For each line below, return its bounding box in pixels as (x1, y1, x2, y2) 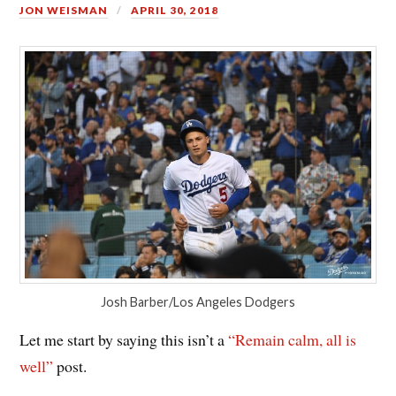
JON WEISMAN (19, 4, 109, 18)
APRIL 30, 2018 (131, 4, 219, 18)
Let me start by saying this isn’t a (19, 328, 229, 350)
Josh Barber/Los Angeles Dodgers (101, 293, 295, 309)
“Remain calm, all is (228, 328, 357, 350)
